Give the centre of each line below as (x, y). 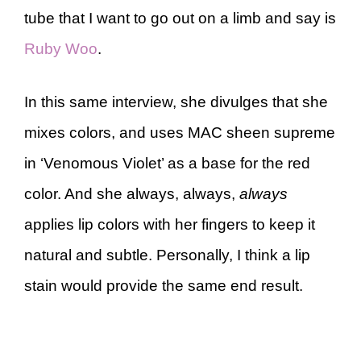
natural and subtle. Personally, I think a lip (167, 255)
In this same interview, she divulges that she (176, 102)
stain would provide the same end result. (166, 286)
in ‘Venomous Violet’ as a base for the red (167, 163)
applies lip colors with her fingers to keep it (170, 224)
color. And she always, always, (132, 194)
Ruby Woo (61, 48)
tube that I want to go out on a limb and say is (180, 18)
